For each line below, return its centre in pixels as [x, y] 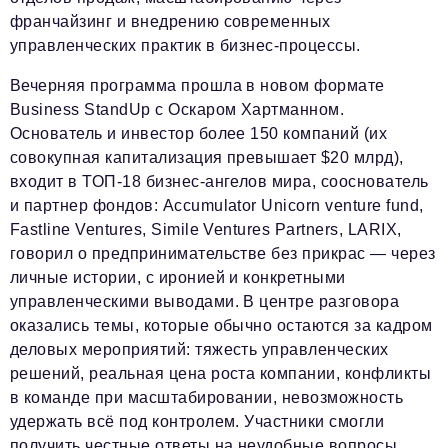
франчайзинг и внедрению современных [170, 22]
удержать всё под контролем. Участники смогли [197, 422]
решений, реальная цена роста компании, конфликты [221, 374]
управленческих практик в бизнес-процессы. [185, 46]
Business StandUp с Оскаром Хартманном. [177, 110]
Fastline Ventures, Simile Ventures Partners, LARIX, [206, 230]
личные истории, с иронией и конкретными [178, 278]
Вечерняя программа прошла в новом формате [197, 86]
